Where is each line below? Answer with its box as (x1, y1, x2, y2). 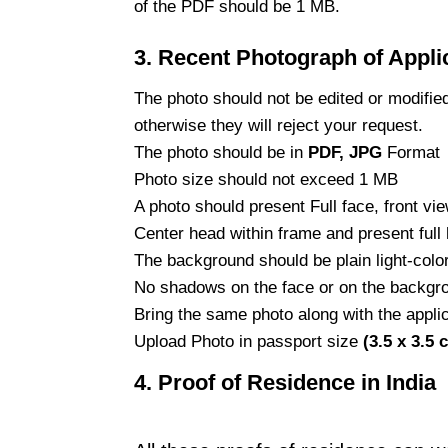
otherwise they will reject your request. (133, 116, 423, 136)
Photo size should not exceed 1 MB (133, 170, 398, 190)
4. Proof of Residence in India (133, 370, 436, 396)
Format (386, 143, 445, 163)
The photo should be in (133, 143, 303, 163)
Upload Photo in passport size (133, 332, 363, 352)
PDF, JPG (302, 143, 387, 163)
